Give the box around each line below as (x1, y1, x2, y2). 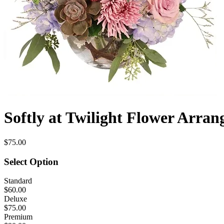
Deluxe (4, 194, 27, 203)
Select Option (4, 156, 58, 167)
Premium (4, 212, 32, 221)
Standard (4, 176, 32, 185)
